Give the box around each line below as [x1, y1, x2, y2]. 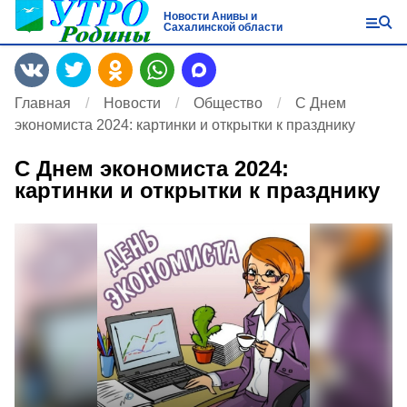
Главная [15, 95, 71, 111]
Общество [194, 95, 263, 111]
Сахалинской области [163, 21, 283, 34]
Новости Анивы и [163, 10, 257, 23]
